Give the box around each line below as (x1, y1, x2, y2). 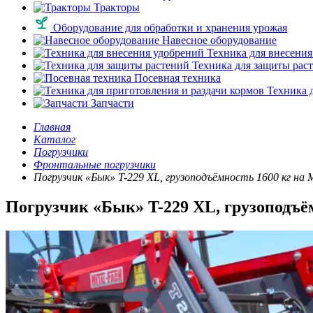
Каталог (34, 133, 75, 145)
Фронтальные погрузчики (34, 159, 156, 170)
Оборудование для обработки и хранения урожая (50, 22, 287, 34)
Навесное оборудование (159, 34, 277, 46)
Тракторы (91, 1, 140, 13)
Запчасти (88, 97, 134, 109)
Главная (34, 121, 71, 133)
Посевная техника (131, 72, 221, 84)
